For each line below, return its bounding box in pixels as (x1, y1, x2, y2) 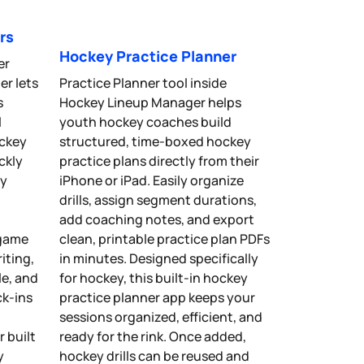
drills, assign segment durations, (59, 190, 257, 209)
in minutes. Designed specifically (59, 249, 258, 267)
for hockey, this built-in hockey (59, 268, 248, 287)
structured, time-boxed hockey (59, 132, 251, 150)
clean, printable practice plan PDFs (59, 229, 270, 248)
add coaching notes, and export (59, 210, 254, 228)
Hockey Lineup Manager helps (59, 93, 241, 111)
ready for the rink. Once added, (59, 327, 246, 345)
